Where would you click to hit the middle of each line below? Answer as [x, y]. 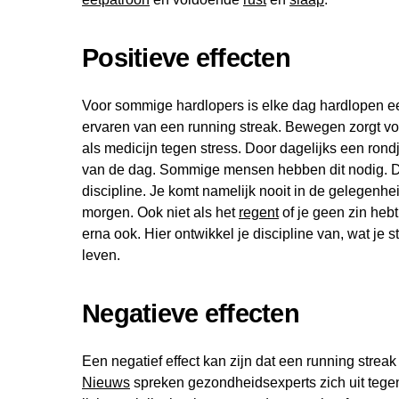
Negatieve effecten [191, 314]
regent [259, 213]
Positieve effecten [187, 58]
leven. [101, 256]
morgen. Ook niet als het [160, 213]
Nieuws [106, 383]
